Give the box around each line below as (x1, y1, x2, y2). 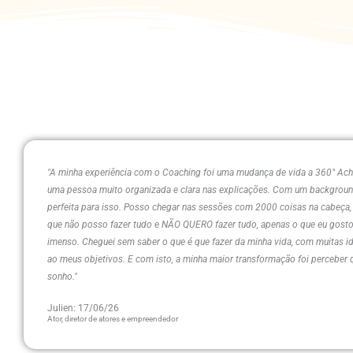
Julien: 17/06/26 (47, 303, 119, 314)
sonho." (47, 271, 77, 282)
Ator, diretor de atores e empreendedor (47, 314, 178, 323)
